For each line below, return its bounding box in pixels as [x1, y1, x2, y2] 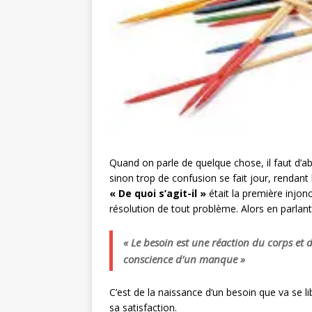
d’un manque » [175, 252, 245, 267]
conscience [123, 252, 175, 267]
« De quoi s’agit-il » [109, 187, 206, 201]
